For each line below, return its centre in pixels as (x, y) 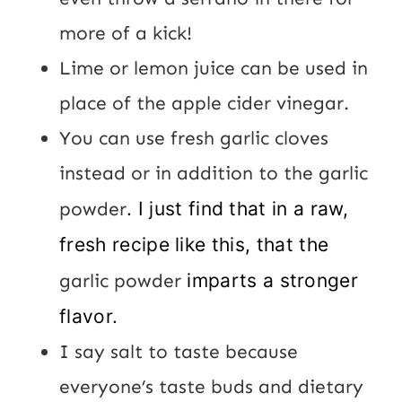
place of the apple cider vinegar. (204, 103)
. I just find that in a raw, (237, 208)
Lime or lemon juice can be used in (214, 68)
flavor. (89, 316)
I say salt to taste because (179, 351)
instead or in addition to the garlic (214, 173)
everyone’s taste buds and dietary (211, 386)
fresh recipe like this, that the (194, 244)
